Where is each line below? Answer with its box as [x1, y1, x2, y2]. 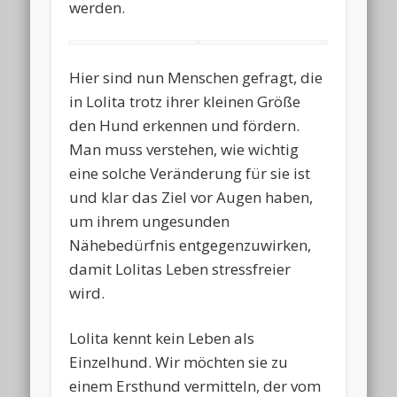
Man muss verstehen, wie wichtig [69, 138, 300, 160]
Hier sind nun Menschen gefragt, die [69, 66, 323, 88]
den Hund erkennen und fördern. [69, 114, 300, 136]
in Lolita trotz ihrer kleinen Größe [69, 90, 301, 112]
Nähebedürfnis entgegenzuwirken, [69, 234, 312, 255]
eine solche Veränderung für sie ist [69, 162, 311, 183]
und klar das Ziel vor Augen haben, [69, 186, 314, 207]
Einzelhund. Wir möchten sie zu [69, 351, 289, 372]
